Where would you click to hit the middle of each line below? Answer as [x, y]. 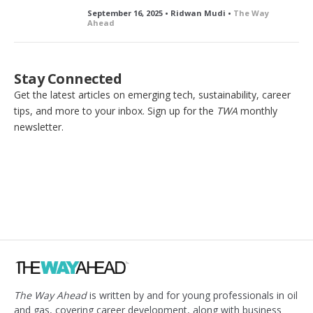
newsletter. [39, 126]
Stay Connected [68, 78]
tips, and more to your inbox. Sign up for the [115, 110]
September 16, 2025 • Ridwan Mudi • [160, 13]
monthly [257, 110]
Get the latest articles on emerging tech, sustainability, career [152, 94]
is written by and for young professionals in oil [192, 295]
